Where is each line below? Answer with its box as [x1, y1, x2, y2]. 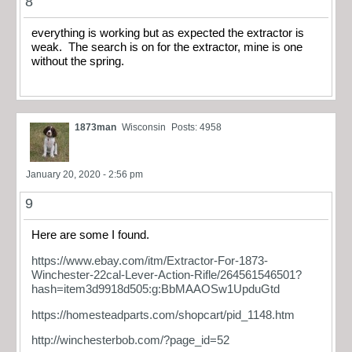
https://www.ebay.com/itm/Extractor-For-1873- [31, 254, 268, 267]
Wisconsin [122, 122, 166, 134]
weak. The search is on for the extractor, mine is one [31, 40, 302, 53]
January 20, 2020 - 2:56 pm [26, 169, 143, 181]
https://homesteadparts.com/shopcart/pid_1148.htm [31, 308, 295, 321]
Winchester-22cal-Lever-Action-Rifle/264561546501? [31, 268, 302, 281]
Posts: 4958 [171, 122, 222, 134]
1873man [75, 122, 116, 134]
